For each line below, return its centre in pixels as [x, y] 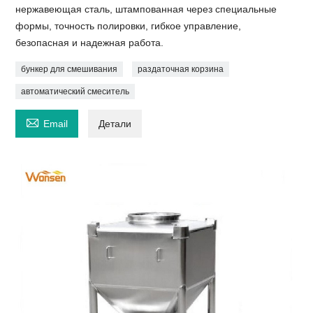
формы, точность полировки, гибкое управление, [129, 26]
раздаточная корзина [181, 69]
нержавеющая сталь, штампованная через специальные [146, 9]
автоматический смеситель [75, 91]
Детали [115, 123]
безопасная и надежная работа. [90, 42]
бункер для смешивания [70, 69]
